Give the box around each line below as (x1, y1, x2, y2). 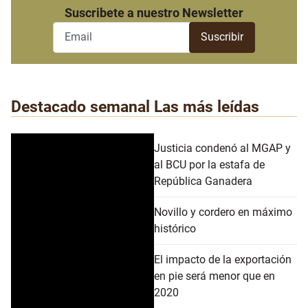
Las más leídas (154, 97, 259, 117)
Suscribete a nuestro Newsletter (65, 5, 243, 20)
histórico (154, 222, 196, 236)
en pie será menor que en (154, 269, 275, 283)
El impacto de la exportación (154, 253, 291, 267)
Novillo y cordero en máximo (154, 206, 292, 219)
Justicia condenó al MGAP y (154, 142, 291, 155)
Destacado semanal (11, 97, 150, 117)
